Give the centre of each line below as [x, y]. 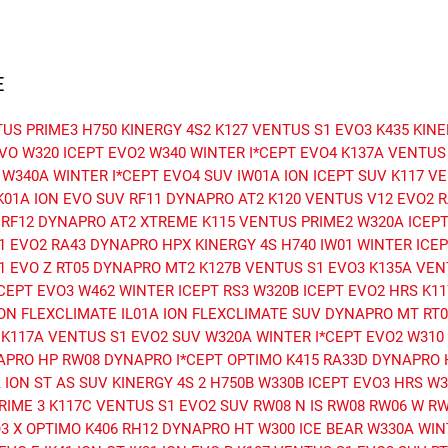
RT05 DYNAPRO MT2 [125, 268]
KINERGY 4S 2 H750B [183, 383]
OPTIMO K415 [273, 360]
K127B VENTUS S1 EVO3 [282, 268]
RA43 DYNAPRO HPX [121, 245]
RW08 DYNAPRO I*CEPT [142, 360]
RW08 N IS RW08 [309, 406]
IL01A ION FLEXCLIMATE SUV [221, 314]
